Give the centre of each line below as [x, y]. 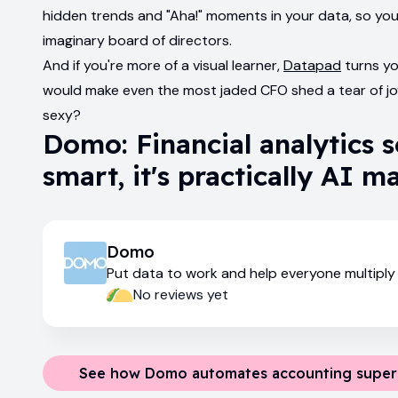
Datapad [312, 65]
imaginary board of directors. [137, 40]
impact [129, 294]
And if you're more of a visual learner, [163, 65]
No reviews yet [181, 294]
